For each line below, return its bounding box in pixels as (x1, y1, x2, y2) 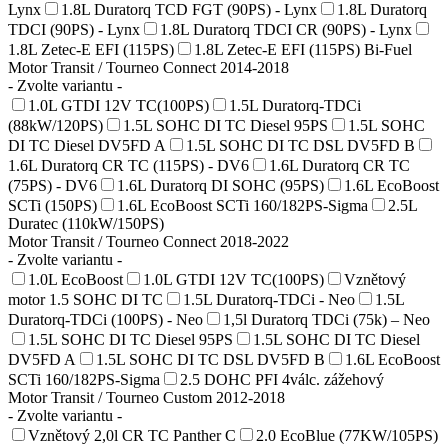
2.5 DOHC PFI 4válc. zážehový (180, 370, 384, 388)
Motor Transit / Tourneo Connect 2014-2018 (8, 58, 289, 76)
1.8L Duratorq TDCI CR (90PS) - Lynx (160, 20, 412, 38)
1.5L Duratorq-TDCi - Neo (183, 290, 355, 308)
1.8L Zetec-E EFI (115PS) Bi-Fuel (194, 40, 412, 58)
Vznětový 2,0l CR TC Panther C (28, 426, 236, 444)
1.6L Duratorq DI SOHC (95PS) (117, 176, 324, 194)
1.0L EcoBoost (28, 270, 123, 288)
